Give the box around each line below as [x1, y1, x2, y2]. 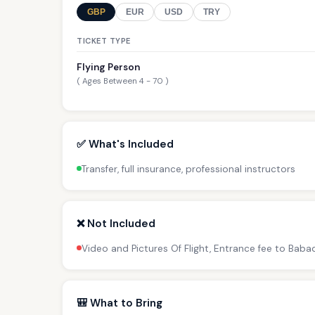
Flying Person [77, 60, 140, 73]
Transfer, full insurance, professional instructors [82, 162, 295, 175]
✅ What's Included [77, 136, 174, 151]
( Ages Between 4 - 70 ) [77, 76, 169, 87]
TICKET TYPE [77, 35, 131, 46]
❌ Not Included [77, 216, 155, 231]
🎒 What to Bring [77, 295, 162, 310]
